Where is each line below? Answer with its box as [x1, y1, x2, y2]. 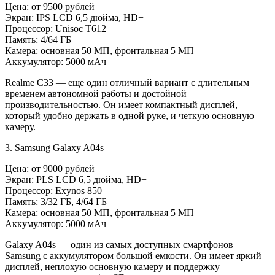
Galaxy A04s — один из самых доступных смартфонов [5, 239, 233, 250]
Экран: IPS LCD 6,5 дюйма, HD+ [5, 12, 144, 23]
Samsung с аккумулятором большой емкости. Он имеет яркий [5, 250, 261, 261]
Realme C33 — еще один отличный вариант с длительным [5, 77, 249, 88]
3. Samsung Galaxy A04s [5, 142, 104, 153]
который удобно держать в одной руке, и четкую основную [5, 110, 254, 121]
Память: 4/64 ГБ [5, 34, 71, 45]
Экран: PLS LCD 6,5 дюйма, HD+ [5, 174, 147, 185]
